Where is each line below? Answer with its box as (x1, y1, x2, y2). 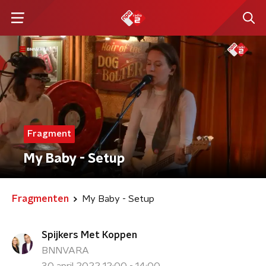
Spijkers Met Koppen (42, 230, 137, 240)
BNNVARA (42, 246, 89, 255)
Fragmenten (12, 194, 69, 204)
